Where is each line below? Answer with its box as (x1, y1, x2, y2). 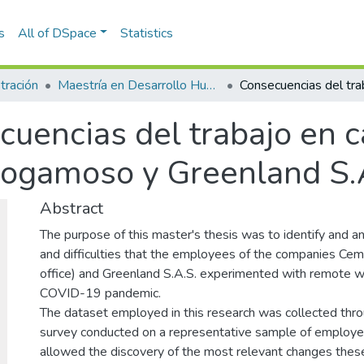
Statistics (120, 24, 174, 42)
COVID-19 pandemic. (40, 284, 161, 302)
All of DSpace (17, 24, 97, 42)
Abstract (40, 197, 103, 219)
